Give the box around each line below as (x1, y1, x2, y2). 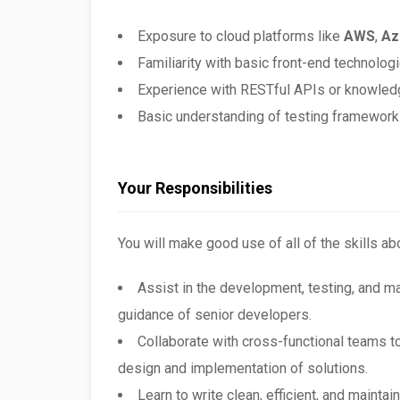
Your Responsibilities (118, 179, 272, 197)
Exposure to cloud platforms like (137, 28, 344, 45)
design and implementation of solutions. (118, 360, 368, 377)
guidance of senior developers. (118, 306, 312, 323)
